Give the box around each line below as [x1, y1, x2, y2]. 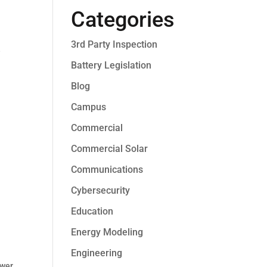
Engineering [71, 247, 123, 259]
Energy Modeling [71, 226, 144, 238]
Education [71, 206, 114, 217]
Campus [71, 101, 107, 113]
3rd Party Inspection [71, 39, 158, 50]
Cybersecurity [71, 185, 131, 196]
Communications [71, 164, 144, 175]
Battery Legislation [71, 60, 152, 71]
